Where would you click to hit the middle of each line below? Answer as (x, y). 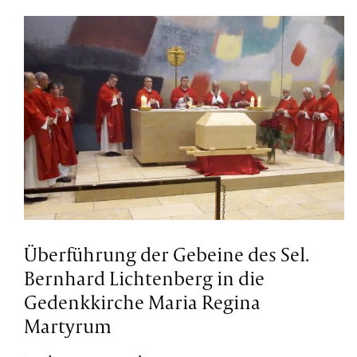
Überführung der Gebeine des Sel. (167, 255)
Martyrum (68, 326)
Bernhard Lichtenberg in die (145, 279)
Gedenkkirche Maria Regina (143, 302)
